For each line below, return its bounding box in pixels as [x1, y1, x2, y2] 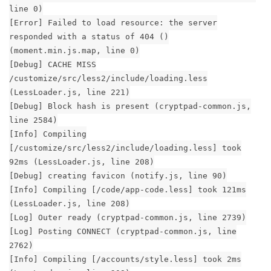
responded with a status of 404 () [9, 31, 169, 41]
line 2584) [9, 115, 57, 125]
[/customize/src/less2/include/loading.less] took [9, 143, 241, 152]
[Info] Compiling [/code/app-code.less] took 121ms [9, 184, 246, 194]
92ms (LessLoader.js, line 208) [9, 157, 154, 166]
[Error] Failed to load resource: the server [9, 18, 217, 27]
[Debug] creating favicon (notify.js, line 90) [9, 171, 227, 180]
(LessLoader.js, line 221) [9, 87, 130, 97]
